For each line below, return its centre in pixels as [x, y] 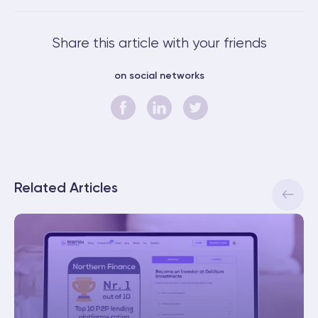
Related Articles [66, 189]
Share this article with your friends [159, 44]
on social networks [159, 76]
